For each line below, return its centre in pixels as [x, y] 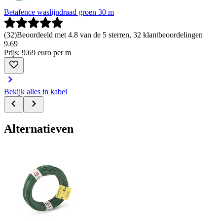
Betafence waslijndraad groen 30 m [59, 12]
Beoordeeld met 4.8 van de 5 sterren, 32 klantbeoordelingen [110, 35]
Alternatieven [39, 129]
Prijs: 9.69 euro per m [37, 53]
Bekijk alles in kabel [36, 92]
